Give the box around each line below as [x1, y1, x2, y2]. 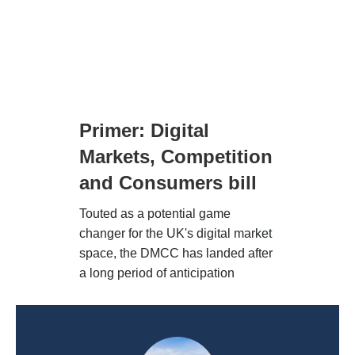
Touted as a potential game [79, 207, 231, 221]
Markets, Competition [79, 146, 273, 168]
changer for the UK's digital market [79, 227, 272, 241]
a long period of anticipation [79, 266, 235, 281]
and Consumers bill [79, 172, 257, 194]
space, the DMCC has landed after [79, 246, 273, 261]
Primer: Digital [79, 120, 209, 142]
